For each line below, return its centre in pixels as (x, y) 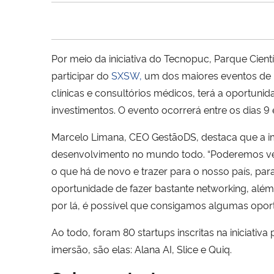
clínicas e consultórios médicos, (123, 92)
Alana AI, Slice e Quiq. (184, 249)
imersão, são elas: (93, 249)
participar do (81, 75)
